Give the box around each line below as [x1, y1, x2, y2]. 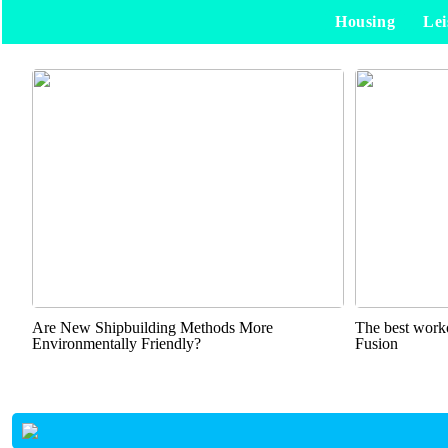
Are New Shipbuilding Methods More [32, 319, 273, 336]
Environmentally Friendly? [32, 335, 201, 352]
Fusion [354, 335, 398, 352]
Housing [334, 13, 396, 30]
